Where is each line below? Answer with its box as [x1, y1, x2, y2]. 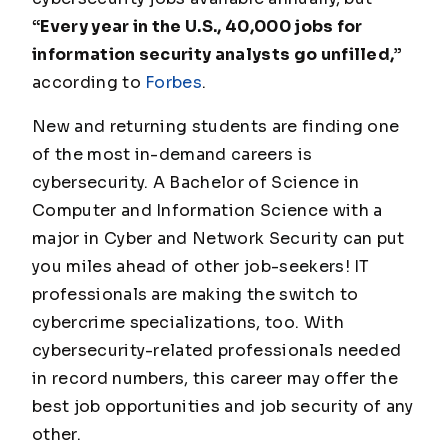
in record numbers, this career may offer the [32, 368, 399, 390]
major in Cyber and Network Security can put [32, 228, 405, 250]
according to [32, 72, 146, 94]
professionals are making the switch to [32, 284, 359, 306]
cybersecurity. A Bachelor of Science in [32, 172, 360, 194]
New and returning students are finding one [32, 116, 400, 138]
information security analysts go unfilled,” [32, 44, 403, 66]
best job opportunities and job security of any [32, 396, 414, 418]
